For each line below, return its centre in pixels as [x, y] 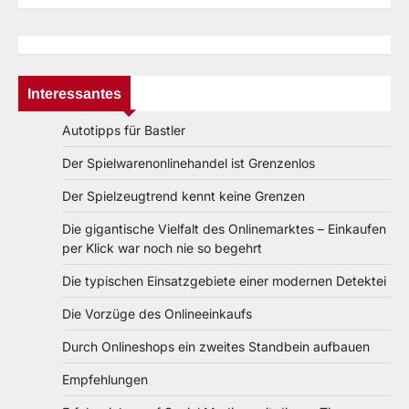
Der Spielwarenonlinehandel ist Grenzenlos [189, 163]
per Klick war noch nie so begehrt [162, 247]
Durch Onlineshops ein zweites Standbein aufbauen [216, 346]
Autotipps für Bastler [124, 130]
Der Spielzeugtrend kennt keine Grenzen [184, 195]
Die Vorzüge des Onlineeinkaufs [157, 313]
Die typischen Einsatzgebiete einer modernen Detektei [224, 280]
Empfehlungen [105, 379]
